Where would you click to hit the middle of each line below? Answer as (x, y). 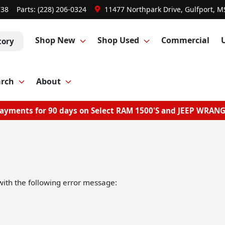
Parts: (27, 9)
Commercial (186, 40)
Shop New (55, 40)
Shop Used (118, 40)
